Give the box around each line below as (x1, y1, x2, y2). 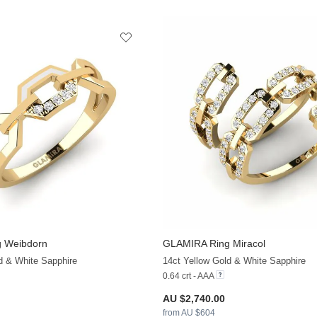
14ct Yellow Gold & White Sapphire (162, 255, 306, 266)
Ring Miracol (206, 237, 265, 249)
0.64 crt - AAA (162, 270, 214, 281)
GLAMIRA (162, 237, 207, 249)
